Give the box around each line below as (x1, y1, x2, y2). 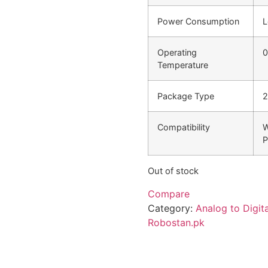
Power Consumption (157, 16, 239, 27)
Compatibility (157, 122, 210, 133)
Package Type (157, 91, 214, 102)
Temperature (157, 60, 208, 71)
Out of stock (147, 166, 199, 177)
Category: (147, 202, 196, 214)
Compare (147, 187, 190, 200)
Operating (157, 47, 197, 58)
